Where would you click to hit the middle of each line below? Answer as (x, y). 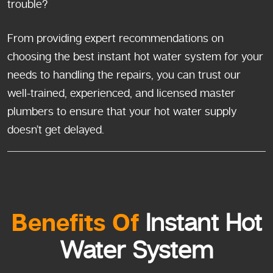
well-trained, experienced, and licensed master (121, 93)
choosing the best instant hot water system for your (135, 56)
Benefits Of (75, 224)
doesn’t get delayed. (56, 129)
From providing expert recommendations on (115, 38)
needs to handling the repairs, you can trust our (124, 75)
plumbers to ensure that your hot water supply (122, 111)
